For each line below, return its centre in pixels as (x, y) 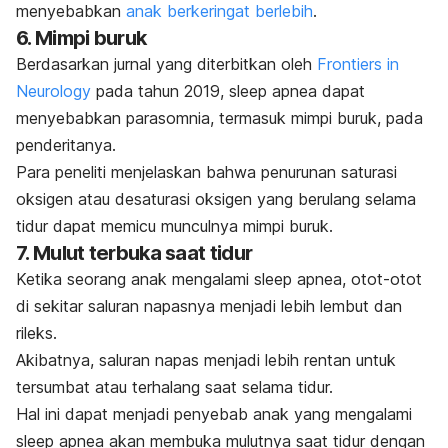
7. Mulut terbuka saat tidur (136, 253)
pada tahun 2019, (160, 91)
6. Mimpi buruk (83, 38)
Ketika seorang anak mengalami (135, 279)
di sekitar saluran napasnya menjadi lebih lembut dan (209, 306)
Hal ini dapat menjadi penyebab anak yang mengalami (214, 414)
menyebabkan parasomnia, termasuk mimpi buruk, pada (219, 118)
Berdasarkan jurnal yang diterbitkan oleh (166, 64)
